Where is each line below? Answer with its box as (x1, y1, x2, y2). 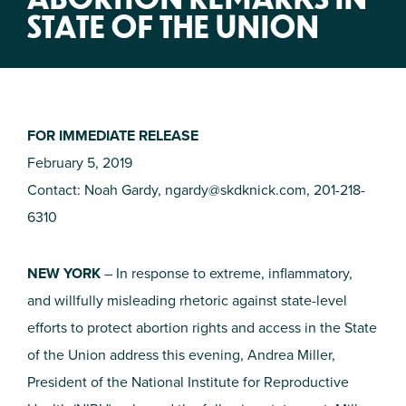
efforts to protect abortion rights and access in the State (27, 317, 377, 338)
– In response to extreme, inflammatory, (101, 263, 353, 284)
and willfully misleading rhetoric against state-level (27, 290, 347, 311)
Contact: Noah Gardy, (27, 179, 165, 200)
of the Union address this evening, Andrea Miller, (27, 344, 335, 365)
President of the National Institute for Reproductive (27, 372, 349, 392)
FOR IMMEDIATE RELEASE (27, 125, 198, 146)
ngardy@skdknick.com (165, 179, 306, 200)
